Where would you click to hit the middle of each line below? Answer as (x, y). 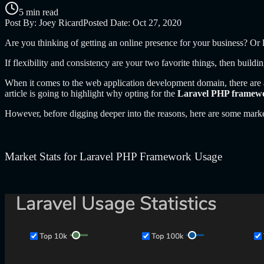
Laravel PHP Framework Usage (152, 156)
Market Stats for (42, 156)
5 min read (39, 12)
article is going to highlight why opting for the (91, 93)
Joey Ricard (61, 22)
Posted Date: (108, 22)
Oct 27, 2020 (157, 22)
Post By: (22, 22)
